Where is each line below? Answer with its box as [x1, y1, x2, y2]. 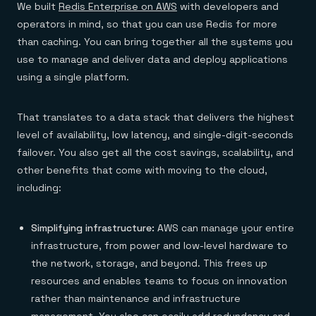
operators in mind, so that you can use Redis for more [17, 18, 277, 30]
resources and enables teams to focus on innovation [31, 274, 287, 287]
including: [17, 181, 61, 194]
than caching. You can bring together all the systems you [17, 35, 293, 48]
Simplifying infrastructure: [31, 221, 154, 234]
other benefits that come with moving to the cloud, [17, 164, 267, 176]
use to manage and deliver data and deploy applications [17, 53, 288, 66]
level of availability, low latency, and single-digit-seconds [17, 128, 293, 141]
